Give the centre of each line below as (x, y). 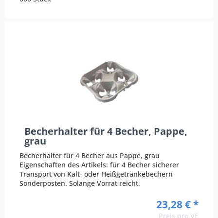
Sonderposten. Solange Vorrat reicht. (80, 183)
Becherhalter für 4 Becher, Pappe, (106, 131)
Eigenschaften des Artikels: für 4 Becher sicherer (100, 165)
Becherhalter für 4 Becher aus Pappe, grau (90, 156)
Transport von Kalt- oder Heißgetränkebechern (96, 174)
